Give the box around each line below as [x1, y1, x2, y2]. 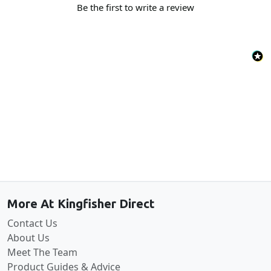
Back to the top [99, 157, 172, 171]
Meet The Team [7, 245, 77, 259]
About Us [7, 230, 50, 244]
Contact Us [7, 216, 57, 230]
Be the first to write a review [77, 1, 194, 14]
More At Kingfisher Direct [7, 196, 155, 211]
